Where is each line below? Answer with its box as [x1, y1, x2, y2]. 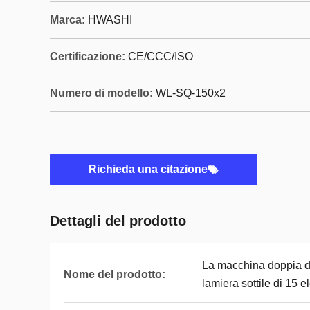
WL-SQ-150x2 [156, 87, 226, 99]
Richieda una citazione [89, 163, 208, 175]
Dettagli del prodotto [50, 213, 186, 228]
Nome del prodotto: [64, 268, 165, 280]
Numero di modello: [50, 87, 153, 99]
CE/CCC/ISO [128, 51, 193, 62]
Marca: [50, 14, 85, 26]
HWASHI [88, 14, 132, 26]
